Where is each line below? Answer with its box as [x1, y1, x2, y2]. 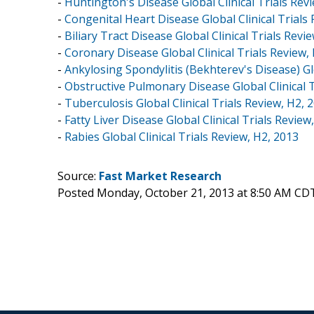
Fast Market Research [99, 168, 221, 184]
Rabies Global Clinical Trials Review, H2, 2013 [64, 128, 299, 144]
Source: [57, 168, 99, 184]
